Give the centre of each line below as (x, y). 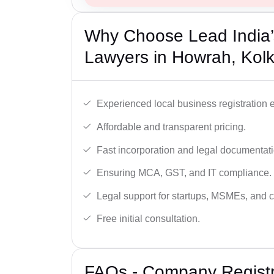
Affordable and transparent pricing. (171, 127)
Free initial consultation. (148, 219)
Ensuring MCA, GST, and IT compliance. (184, 173)
